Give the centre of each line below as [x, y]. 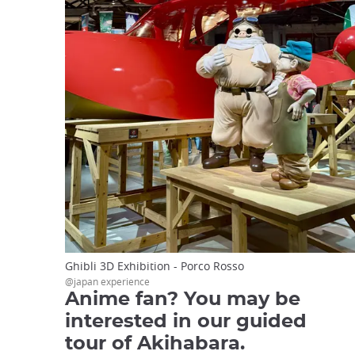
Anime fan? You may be [183, 300]
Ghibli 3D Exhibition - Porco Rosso [155, 266]
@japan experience [107, 282]
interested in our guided [186, 322]
